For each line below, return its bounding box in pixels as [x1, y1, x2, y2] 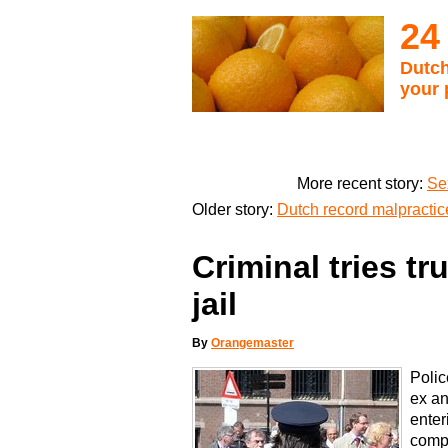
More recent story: [297, 174, 427, 192]
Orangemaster [211, 336, 294, 351]
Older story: [192, 200, 277, 218]
